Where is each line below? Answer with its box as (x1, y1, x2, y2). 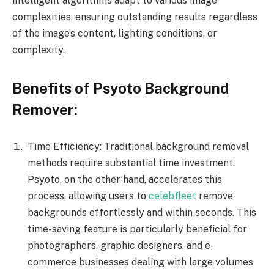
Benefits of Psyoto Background (12, 80, 229, 97)
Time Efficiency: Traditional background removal (28, 140, 249, 152)
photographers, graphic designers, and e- (28, 239, 214, 251)
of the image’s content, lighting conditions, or (12, 28, 217, 40)
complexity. (12, 44, 65, 56)
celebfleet (149, 190, 199, 202)
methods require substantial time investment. (28, 157, 235, 169)
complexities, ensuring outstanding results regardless (12, 11, 257, 23)
